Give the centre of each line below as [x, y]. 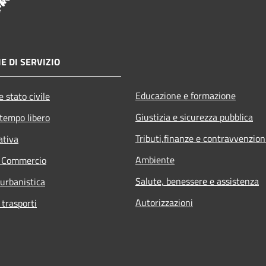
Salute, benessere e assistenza [197, 181]
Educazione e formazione [186, 95]
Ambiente [155, 159]
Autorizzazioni [164, 202]
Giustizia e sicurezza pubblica [194, 117]
